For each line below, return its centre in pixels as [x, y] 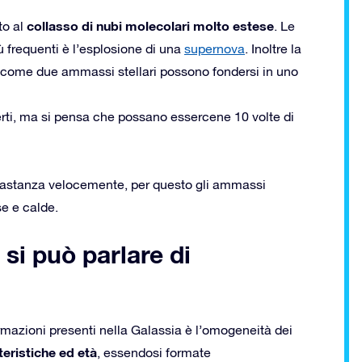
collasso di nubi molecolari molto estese [150, 25]
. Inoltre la [273, 48]
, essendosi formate [154, 352]
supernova [215, 48]
